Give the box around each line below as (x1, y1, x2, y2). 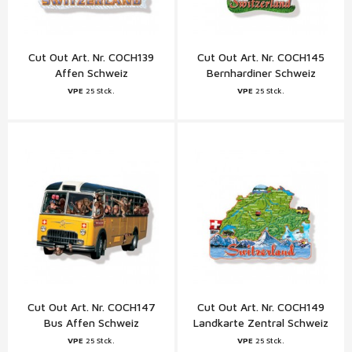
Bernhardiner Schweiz (206, 66, 316, 79)
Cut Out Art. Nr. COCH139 (28, 50, 154, 64)
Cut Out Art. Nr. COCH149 (197, 300, 324, 313)
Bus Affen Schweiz (43, 316, 139, 329)
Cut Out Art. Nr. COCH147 (27, 300, 156, 313)
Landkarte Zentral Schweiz (193, 316, 328, 329)
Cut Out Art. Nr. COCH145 (197, 50, 324, 64)
